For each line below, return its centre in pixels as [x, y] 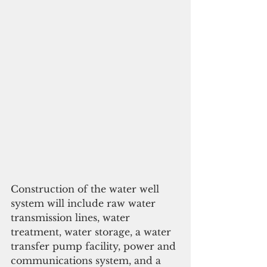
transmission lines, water [72, 217]
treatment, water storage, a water [92, 232]
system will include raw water [85, 203]
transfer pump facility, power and [95, 246]
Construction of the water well [86, 189]
